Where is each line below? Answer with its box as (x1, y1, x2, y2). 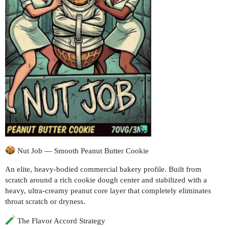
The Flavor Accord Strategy (15, 216, 105, 225)
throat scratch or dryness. (5, 197, 85, 205)
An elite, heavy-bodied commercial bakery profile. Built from (5, 165, 201, 173)
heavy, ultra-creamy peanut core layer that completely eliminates (5, 186, 211, 195)
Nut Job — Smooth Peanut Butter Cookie (15, 146, 149, 155)
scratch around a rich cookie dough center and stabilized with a (5, 175, 207, 184)
